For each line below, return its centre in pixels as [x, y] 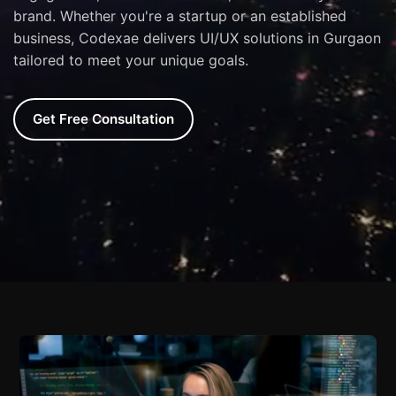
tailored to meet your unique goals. [131, 60]
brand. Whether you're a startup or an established [180, 16]
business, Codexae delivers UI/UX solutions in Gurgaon [197, 38]
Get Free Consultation [103, 119]
